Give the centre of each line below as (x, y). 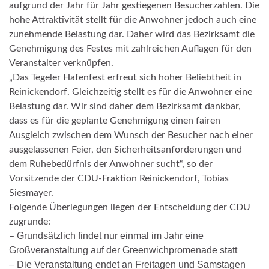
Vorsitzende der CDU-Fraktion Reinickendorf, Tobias (119, 179)
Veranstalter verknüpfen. (61, 63)
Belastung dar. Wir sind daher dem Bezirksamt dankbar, (125, 107)
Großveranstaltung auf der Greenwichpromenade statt (123, 250)
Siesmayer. (31, 193)
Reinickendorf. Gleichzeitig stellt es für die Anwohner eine (131, 92)
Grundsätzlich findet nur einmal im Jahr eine (110, 236)
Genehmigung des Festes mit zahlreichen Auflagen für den (130, 49)
